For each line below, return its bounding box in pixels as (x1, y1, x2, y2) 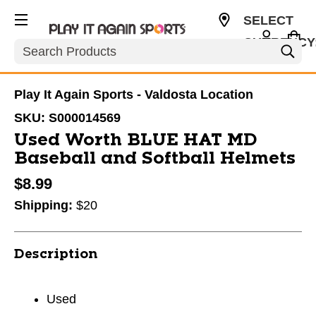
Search (14, 39, 54, 53)
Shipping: (14, 198, 76, 212)
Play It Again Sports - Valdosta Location (14, 87, 253, 102)
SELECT (243, 13, 293, 28)
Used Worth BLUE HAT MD (14, 132, 257, 149)
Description (14, 248, 97, 261)
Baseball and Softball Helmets (14, 150, 296, 167)
